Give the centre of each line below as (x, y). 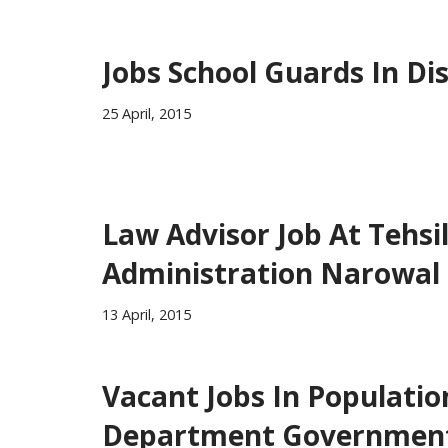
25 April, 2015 (146, 113)
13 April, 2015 (146, 314)
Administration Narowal (271, 272)
